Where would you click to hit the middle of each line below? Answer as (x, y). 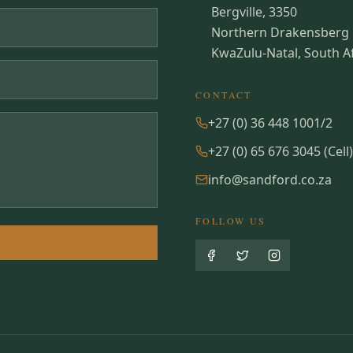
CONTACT (224, 95)
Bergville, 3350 (254, 12)
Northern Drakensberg (280, 32)
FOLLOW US (231, 221)
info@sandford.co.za (270, 180)
